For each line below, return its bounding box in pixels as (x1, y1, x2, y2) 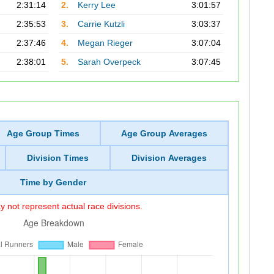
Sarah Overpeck (77, 57, 141, 67)
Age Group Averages (120, 128, 207, 138)
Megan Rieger (77, 38, 133, 48)
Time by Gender (20, 177, 87, 187)
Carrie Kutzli (77, 19, 125, 29)
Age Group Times (7, 128, 80, 138)
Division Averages (131, 153, 207, 163)
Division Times (26, 153, 89, 163)
